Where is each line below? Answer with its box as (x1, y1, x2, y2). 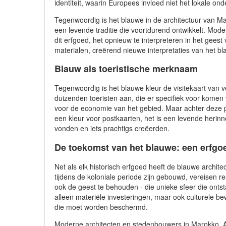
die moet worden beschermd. (54, 202, 148, 212)
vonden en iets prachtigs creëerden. (54, 123, 169, 134)
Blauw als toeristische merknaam (54, 62, 198, 76)
